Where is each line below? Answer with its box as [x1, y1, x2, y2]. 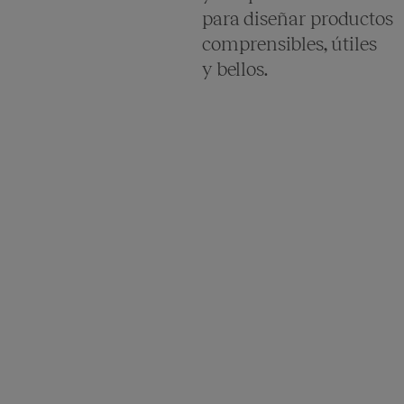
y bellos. [202, 58, 268, 81]
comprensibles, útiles [202, 32, 377, 56]
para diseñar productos [202, 7, 393, 31]
